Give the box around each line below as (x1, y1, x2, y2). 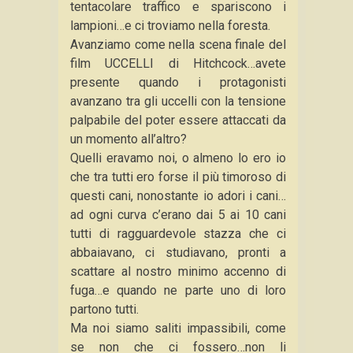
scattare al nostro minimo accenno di (70, 264, 286, 279)
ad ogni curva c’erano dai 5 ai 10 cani (70, 207, 286, 222)
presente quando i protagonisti (70, 75, 286, 90)
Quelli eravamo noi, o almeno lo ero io (70, 150, 286, 165)
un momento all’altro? (70, 132, 187, 147)
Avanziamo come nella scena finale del (70, 37, 286, 52)
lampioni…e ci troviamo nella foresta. (70, 18, 270, 33)
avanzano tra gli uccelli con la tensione (70, 94, 286, 109)
